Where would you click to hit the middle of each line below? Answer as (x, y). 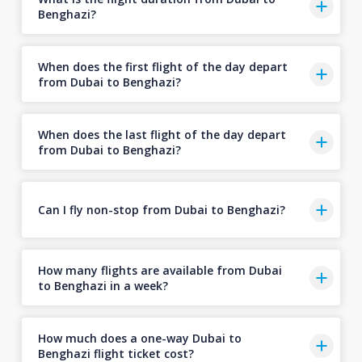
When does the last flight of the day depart (162, 134)
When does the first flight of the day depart (162, 66)
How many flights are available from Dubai (160, 270)
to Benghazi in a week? (103, 285)
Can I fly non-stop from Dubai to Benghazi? (161, 210)
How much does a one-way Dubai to (139, 338)
